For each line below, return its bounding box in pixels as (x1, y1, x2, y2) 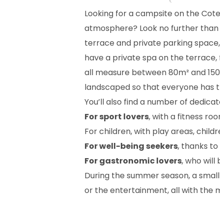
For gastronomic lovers (84, 155, 182, 167)
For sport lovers (84, 111, 149, 123)
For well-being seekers (84, 140, 178, 152)
